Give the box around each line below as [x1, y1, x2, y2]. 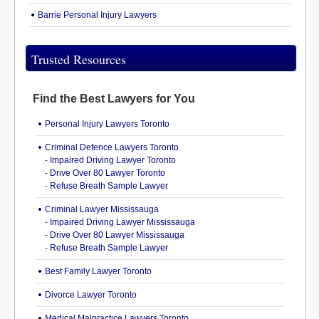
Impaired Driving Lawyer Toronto [50, 155, 176, 166]
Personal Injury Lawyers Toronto [45, 119, 169, 130]
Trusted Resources [31, 51, 126, 68]
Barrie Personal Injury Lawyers [38, 10, 157, 21]
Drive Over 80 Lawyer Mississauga [50, 230, 184, 241]
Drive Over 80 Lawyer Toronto [50, 168, 165, 179]
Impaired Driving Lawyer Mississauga [50, 217, 195, 228]
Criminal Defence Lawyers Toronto [45, 142, 179, 153]
